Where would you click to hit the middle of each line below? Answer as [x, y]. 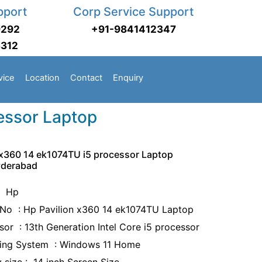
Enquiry [128, 78]
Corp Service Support [133, 12]
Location [42, 78]
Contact [86, 78]
